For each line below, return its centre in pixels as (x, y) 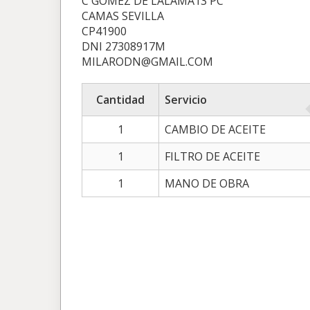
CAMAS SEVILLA (123, 16)
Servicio (186, 100)
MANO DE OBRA (207, 183)
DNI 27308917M (124, 46)
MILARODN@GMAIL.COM (147, 62)
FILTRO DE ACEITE (212, 156)
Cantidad (120, 100)
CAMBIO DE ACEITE (215, 129)
